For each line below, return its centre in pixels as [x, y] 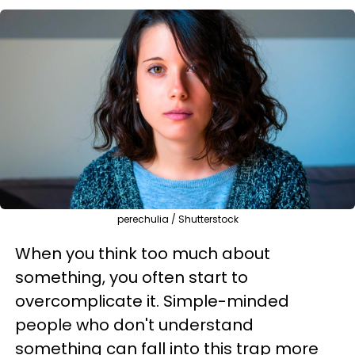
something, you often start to [132, 277]
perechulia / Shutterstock [177, 219]
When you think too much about [143, 254]
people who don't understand [134, 325]
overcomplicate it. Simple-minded [152, 301]
